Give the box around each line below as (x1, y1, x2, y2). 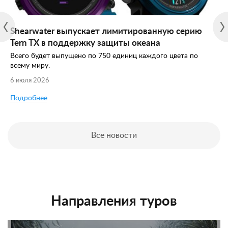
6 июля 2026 (10, 77, 49, 84)
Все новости (81, 131, 147, 139)
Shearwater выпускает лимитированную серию (10, 27, 202, 36)
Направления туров (51, 194, 177, 208)
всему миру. (10, 62, 50, 69)
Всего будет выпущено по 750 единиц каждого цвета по (10, 52, 198, 60)
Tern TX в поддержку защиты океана (10, 39, 160, 47)
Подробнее (10, 95, 47, 102)
